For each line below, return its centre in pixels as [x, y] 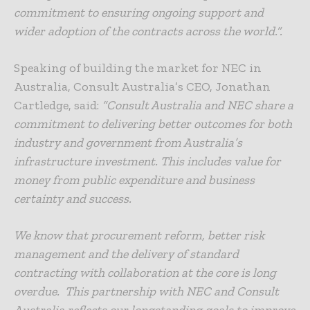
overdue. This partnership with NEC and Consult [146, 291]
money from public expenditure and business [134, 180]
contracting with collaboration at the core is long [145, 272]
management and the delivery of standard [126, 254]
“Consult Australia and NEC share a [198, 105]
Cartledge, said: [56, 105]
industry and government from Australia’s [128, 142]
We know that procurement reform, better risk [139, 235]
